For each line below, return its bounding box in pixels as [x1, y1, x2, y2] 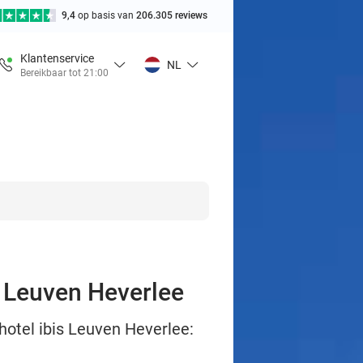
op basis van [78, 10, 136, 21]
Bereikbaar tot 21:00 [20, 66, 109, 79]
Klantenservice [20, 51, 94, 65]
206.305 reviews [136, 10, 207, 21]
